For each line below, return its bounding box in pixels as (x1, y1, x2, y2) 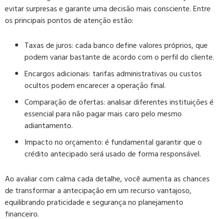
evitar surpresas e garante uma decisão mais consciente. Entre (5, 2, 211, 15)
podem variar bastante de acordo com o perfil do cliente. (24, 50, 214, 64)
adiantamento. (24, 119, 73, 132)
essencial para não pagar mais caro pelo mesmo (24, 107, 182, 120)
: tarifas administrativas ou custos (89, 67, 202, 80)
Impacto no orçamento (24, 135, 102, 149)
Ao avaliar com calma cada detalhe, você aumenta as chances (5, 172, 210, 185)
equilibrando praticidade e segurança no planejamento (5, 196, 183, 209)
